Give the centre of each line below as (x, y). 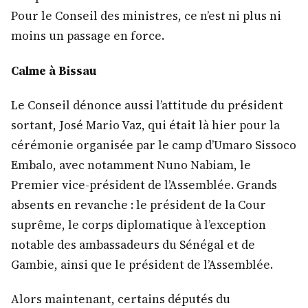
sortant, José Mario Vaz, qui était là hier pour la (145, 125)
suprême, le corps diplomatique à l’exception (139, 224)
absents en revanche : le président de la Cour (139, 205)
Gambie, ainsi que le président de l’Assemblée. (142, 264)
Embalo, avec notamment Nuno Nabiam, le (131, 165)
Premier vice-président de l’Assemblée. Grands (144, 185)
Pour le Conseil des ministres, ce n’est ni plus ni (146, 16)
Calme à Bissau (54, 70)
